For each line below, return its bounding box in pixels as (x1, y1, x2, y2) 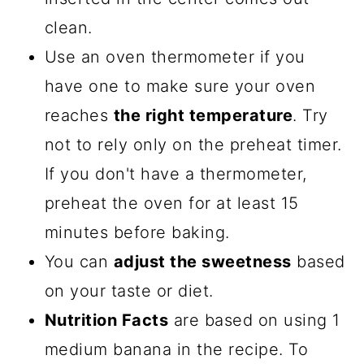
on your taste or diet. (44, 280, 214, 301)
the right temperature (113, 105, 293, 125)
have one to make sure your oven (44, 76, 316, 96)
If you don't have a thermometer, (44, 163, 307, 184)
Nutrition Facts (44, 310, 169, 330)
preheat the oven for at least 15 (44, 193, 299, 213)
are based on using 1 (168, 310, 340, 330)
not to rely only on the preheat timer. (44, 134, 342, 154)
